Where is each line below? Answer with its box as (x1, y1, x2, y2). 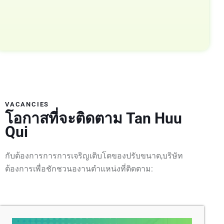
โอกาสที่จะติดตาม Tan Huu (5, 109, 182, 127)
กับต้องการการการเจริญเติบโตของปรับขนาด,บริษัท (5, 150, 183, 160)
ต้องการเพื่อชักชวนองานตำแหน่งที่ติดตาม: (5, 163, 153, 173)
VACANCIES (5, 100, 49, 108)
